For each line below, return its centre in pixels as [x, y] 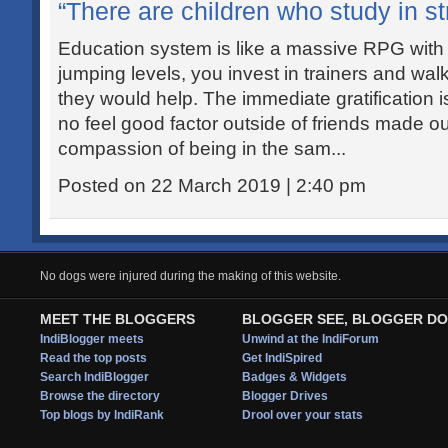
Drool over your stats [302, 415]
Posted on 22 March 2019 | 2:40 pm [212, 185]
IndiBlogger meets [92, 339]
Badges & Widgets [294, 377]
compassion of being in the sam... [202, 148]
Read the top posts [93, 358]
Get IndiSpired [282, 358]
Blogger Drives [285, 396]
